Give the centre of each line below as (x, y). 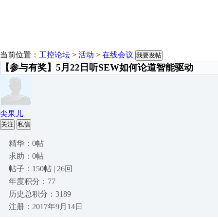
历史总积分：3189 (40, 194)
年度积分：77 (32, 181)
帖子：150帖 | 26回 (41, 169)
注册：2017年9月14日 (46, 207)
